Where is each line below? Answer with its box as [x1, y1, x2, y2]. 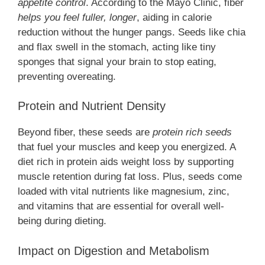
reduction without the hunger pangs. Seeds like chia [18, 26, 245, 38]
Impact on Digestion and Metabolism [18, 244, 209, 257]
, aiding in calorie [137, 11, 212, 23]
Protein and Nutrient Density [18, 99, 166, 113]
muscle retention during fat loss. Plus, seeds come [18, 171, 242, 183]
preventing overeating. [18, 70, 116, 82]
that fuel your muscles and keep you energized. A [18, 141, 235, 153]
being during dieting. [18, 215, 106, 227]
